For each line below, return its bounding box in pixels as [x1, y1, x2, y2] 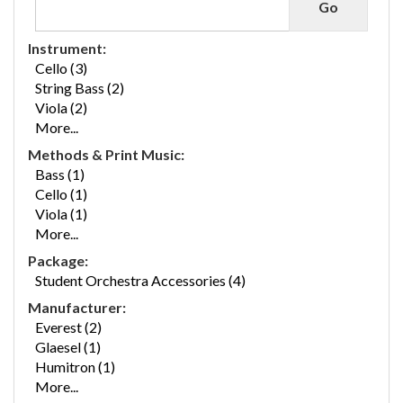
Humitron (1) [35, 358, 115, 375]
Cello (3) [35, 59, 87, 76]
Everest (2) [35, 318, 102, 336]
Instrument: [28, 40, 106, 57]
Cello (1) [35, 185, 87, 202]
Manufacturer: [28, 299, 126, 316]
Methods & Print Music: [28, 146, 184, 163]
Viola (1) [35, 205, 87, 222]
